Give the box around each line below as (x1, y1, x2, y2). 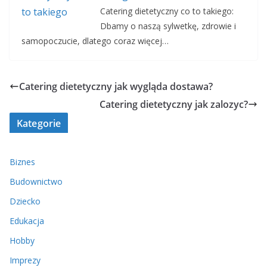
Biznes (10, 156, 35, 168)
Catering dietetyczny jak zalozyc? (100, 98, 248, 111)
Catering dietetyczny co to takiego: (100, 5, 234, 17)
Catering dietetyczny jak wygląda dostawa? (19, 80, 213, 94)
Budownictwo (10, 176, 63, 188)
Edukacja (10, 215, 44, 227)
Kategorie (17, 117, 61, 131)
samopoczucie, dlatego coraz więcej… (21, 35, 169, 47)
